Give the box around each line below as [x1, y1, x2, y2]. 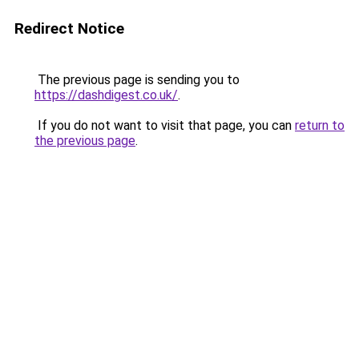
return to [295, 118, 345, 133]
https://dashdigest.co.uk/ [34, 87, 178, 103]
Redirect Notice [14, 19, 124, 38]
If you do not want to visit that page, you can [34, 118, 295, 133]
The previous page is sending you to [34, 72, 240, 87]
